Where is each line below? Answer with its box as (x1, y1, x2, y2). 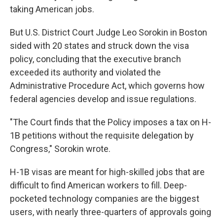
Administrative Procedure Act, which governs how (10, 80, 205, 91)
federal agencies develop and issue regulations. (10, 94, 196, 104)
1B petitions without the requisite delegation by (10, 130, 194, 141)
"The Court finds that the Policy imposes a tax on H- (10, 117, 211, 127)
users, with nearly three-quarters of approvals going (10, 207, 211, 217)
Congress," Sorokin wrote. (10, 144, 110, 154)
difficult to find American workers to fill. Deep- (10, 180, 187, 190)
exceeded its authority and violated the (10, 67, 161, 77)
